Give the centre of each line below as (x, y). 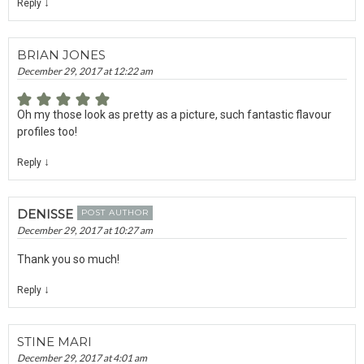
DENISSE (45, 214)
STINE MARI (54, 341)
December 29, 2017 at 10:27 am (85, 230)
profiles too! (47, 131)
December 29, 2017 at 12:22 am (85, 71)
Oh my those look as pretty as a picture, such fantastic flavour (174, 114)
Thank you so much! (68, 259)
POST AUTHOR (115, 212)
